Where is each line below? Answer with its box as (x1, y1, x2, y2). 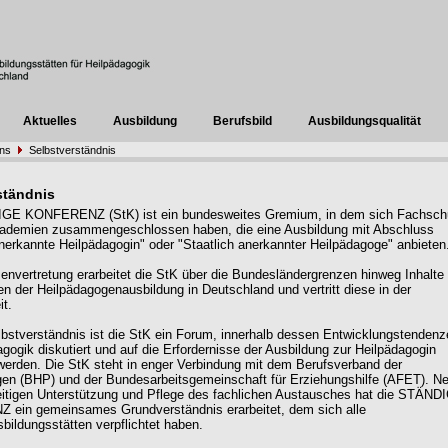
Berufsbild (213, 114, 273, 128)
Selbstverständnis (29, 144, 116, 156)
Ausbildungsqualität (308, 114, 422, 128)
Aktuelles (23, 114, 78, 128)
